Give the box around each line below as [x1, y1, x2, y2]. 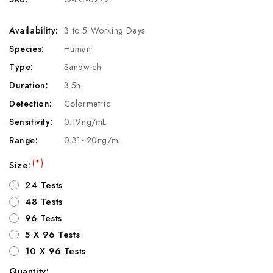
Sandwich [63, 60, 102, 73]
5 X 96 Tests [24, 227, 80, 241]
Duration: [9, 79, 49, 91]
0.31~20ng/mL [63, 133, 122, 146]
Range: [9, 133, 38, 146]
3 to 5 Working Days [64, 24, 145, 37]
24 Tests [24, 178, 63, 192]
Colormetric [63, 97, 111, 110]
